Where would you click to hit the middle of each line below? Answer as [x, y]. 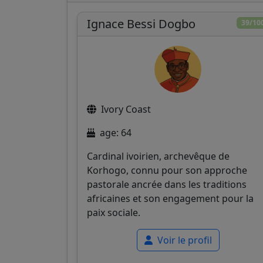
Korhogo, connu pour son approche [167, 170]
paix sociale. [114, 212]
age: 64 [116, 132]
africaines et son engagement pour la [170, 198]
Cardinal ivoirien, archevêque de [158, 156]
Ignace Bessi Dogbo [141, 23]
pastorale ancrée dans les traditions [167, 184]
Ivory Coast [126, 109]
